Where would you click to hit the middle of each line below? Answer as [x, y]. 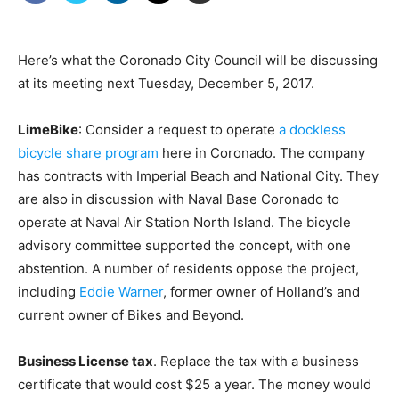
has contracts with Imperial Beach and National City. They [198, 176]
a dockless [312, 130]
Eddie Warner [121, 292]
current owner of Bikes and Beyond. [131, 315]
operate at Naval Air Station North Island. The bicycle [184, 223]
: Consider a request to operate [179, 130]
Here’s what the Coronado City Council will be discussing [198, 61]
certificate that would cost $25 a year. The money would [195, 385]
